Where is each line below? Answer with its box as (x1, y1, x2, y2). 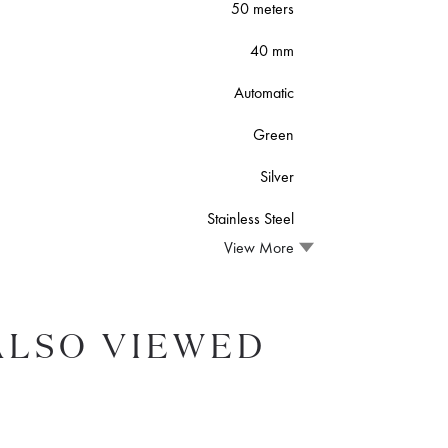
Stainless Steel (206, 208, 294, 229)
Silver (259, 166, 294, 187)
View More (223, 236, 294, 258)
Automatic (233, 82, 294, 103)
